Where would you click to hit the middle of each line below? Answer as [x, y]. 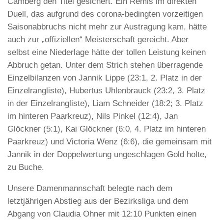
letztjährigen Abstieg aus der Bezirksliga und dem [98, 201]
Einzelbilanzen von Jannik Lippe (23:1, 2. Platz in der [105, 78]
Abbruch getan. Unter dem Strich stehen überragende [105, 65]
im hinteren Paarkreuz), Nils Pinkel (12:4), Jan [93, 116]
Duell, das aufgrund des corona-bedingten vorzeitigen [105, 14]
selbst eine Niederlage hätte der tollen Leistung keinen [107, 52]
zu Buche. [26, 167]
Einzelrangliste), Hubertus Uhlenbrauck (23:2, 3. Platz [106, 91]
